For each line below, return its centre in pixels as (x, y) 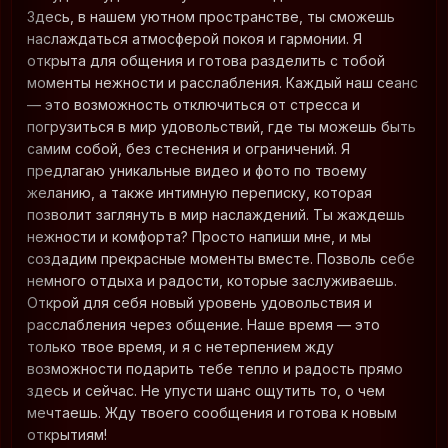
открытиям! (67, 435)
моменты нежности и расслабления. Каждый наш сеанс (222, 83)
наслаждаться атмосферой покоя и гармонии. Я (194, 39)
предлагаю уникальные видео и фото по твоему (197, 171)
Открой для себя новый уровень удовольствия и (199, 303)
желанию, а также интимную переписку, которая (199, 193)
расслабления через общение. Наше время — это (203, 325)
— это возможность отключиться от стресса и (193, 105)
